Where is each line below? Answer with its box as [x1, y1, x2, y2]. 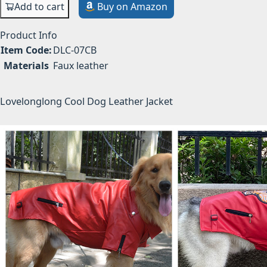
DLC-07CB [53, 44, 97, 57]
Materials [4, 59, 49, 73]
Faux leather [53, 59, 108, 73]
